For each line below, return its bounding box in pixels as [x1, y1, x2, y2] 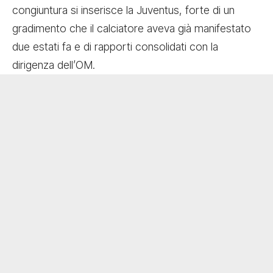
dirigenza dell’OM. [12, 58, 95, 72]
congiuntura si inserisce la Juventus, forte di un [12, 4, 235, 17]
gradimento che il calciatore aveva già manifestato [12, 22, 251, 35]
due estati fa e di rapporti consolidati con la [12, 40, 218, 54]
